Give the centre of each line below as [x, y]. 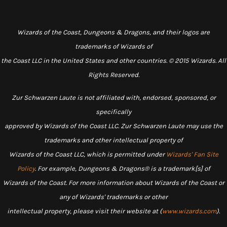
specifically [113, 112]
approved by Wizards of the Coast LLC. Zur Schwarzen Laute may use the [113, 126]
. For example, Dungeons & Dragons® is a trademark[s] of [122, 168]
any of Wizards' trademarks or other [113, 197]
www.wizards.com [189, 211]
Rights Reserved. [113, 75]
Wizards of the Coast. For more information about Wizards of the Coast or [113, 183]
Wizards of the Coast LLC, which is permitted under [87, 154]
